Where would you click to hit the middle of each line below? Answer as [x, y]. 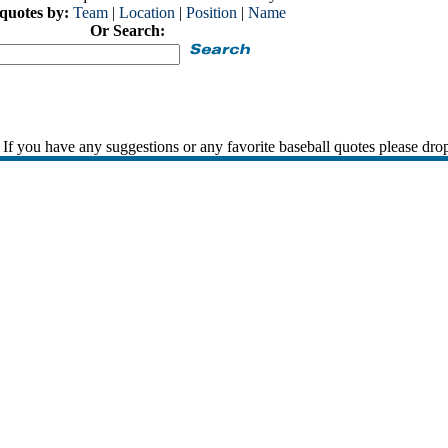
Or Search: [127, 30]
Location [147, 12]
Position [211, 12]
